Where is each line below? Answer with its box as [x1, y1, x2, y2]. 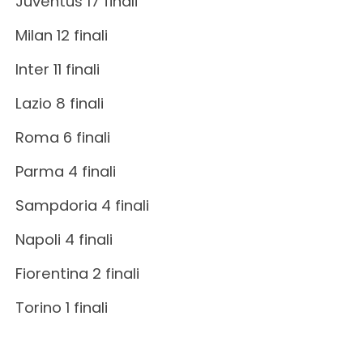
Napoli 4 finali [15, 228, 113, 250]
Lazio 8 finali [15, 92, 104, 113]
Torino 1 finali [15, 297, 108, 318]
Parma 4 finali [15, 160, 116, 181]
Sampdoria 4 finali [15, 194, 149, 216]
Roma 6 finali [15, 126, 110, 147]
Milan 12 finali [15, 24, 108, 45]
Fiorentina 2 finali [15, 263, 139, 284]
